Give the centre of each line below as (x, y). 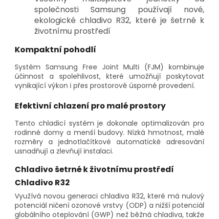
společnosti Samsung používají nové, (119, 10)
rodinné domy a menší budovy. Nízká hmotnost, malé (109, 132)
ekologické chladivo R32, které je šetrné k (119, 21)
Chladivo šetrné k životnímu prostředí (94, 169)
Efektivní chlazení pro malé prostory (90, 106)
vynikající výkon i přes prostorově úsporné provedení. (105, 85)
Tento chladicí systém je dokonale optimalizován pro (109, 123)
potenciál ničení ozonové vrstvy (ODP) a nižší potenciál (109, 205)
